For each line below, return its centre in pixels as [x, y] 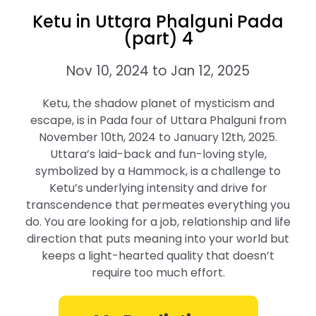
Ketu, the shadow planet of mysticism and [158, 103]
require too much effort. [158, 273]
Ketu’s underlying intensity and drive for [158, 188]
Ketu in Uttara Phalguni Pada [158, 22]
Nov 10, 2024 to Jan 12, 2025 [158, 71]
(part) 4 [158, 38]
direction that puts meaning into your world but [158, 239]
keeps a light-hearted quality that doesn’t [158, 256]
